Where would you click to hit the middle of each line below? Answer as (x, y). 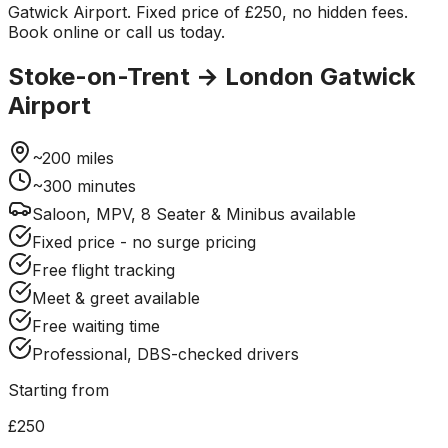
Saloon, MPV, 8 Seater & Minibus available (194, 213)
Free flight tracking (103, 269)
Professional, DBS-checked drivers (165, 353)
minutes (104, 185)
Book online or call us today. (116, 31)
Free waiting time (96, 325)
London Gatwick (320, 76)
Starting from (58, 389)
